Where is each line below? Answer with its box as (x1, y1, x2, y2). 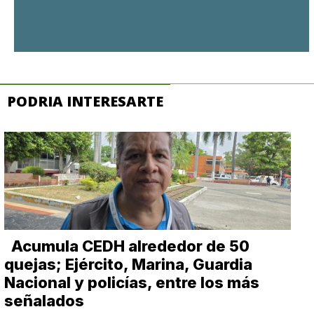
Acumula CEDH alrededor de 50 (11, 236, 250, 255)
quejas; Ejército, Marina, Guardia (4, 254, 253, 273)
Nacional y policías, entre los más (4, 273, 260, 292)
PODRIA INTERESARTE (7, 91, 163, 111)
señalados (4, 291, 85, 310)
